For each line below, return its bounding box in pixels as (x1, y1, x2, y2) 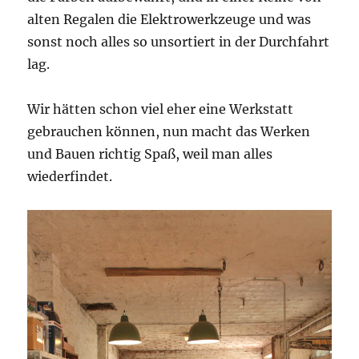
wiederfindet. (27, 167, 113, 184)
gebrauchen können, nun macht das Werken (27, 123, 311, 139)
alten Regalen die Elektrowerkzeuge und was (27, 10, 312, 27)
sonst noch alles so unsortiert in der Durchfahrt (27, 33, 330, 50)
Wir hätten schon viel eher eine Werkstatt (27, 100, 294, 117)
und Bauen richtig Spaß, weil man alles (27, 145, 273, 162)
